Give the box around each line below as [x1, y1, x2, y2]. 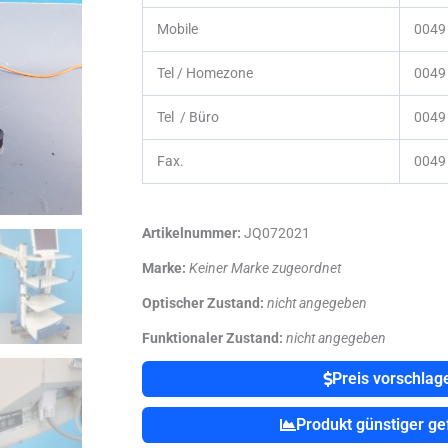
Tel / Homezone [157, 65, 271, 82]
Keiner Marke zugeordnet [189, 260, 341, 277]
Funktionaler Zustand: [142, 330, 283, 347]
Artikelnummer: [142, 225, 241, 242]
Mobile [157, 21, 198, 38]
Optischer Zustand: [142, 295, 264, 312]
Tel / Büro [157, 109, 258, 126]
